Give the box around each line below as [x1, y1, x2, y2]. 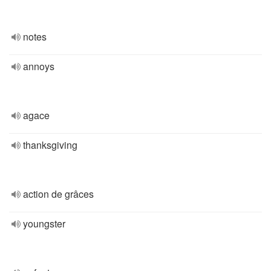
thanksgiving [23, 138, 77, 152]
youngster [23, 217, 65, 230]
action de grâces [23, 187, 94, 201]
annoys [23, 59, 54, 73]
